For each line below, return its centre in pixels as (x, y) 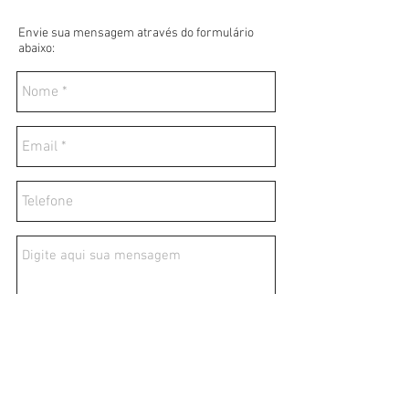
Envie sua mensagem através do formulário (136, 33)
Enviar (252, 371)
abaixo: (37, 49)
